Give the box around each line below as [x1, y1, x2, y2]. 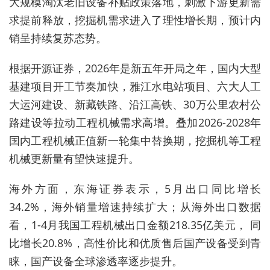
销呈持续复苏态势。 [9, 31, 107, 46]
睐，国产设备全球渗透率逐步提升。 [9, 254, 183, 269]
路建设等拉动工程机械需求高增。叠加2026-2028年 [9, 115, 261, 130]
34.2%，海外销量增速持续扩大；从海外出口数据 [9, 199, 261, 215]
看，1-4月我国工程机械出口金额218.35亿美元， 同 [9, 218, 261, 233]
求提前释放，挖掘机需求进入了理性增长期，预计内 [9, 13, 261, 28]
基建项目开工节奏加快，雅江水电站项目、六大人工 [9, 79, 261, 94]
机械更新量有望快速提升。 [9, 151, 139, 166]
